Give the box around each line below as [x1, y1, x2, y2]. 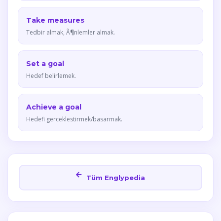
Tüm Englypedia [84, 174, 145, 182]
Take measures [26, 16, 84, 25]
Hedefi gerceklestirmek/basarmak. [26, 115, 122, 123]
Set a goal [26, 59, 64, 68]
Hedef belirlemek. [26, 72, 76, 80]
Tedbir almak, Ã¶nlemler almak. [26, 28, 115, 37]
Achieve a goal [26, 103, 81, 111]
